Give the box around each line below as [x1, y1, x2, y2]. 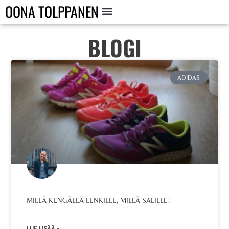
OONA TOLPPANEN [5, 1, 99, 22]
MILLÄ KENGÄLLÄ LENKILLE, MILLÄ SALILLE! [27, 196, 171, 204]
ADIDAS [177, 74, 200, 81]
